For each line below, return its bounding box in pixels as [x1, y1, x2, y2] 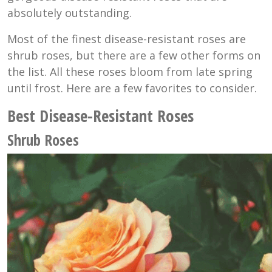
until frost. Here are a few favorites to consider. [7, 80, 257, 95]
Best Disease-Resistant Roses [7, 104, 194, 127]
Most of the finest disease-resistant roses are [7, 31, 246, 46]
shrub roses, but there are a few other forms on [7, 47, 260, 63]
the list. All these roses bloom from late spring [7, 64, 253, 79]
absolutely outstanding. [7, 5, 132, 20]
